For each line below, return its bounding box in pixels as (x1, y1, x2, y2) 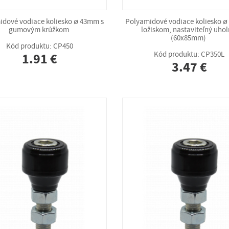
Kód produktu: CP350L (154, 50, 225, 59)
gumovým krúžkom (9, 25, 71, 35)
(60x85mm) (171, 33, 208, 43)
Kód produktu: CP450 (6, 41, 74, 51)
